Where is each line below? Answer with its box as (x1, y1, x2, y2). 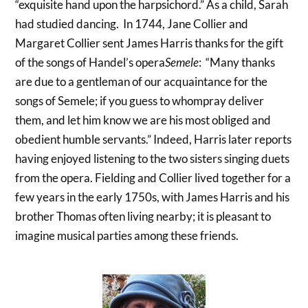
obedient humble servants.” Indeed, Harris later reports (15, 131, 292, 146)
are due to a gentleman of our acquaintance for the (15, 74, 268, 89)
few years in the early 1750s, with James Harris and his (15, 189, 290, 204)
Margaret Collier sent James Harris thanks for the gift (15, 35, 284, 50)
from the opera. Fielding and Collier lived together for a (15, 170, 291, 185)
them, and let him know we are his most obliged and (15, 112, 272, 127)
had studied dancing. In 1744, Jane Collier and (15, 16, 249, 31)
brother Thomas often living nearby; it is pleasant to (15, 208, 272, 223)
